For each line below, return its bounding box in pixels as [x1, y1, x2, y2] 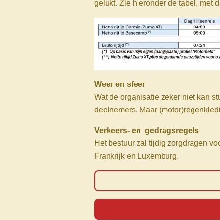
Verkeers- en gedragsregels [94, 126, 199, 135]
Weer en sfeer [94, 80, 145, 88]
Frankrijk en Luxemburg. [94, 151, 183, 160]
